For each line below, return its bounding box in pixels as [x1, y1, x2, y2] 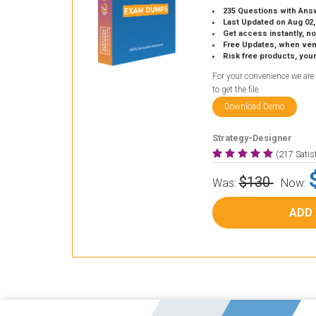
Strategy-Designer [212, 133, 292, 143]
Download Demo [224, 102, 285, 111]
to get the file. [212, 85, 260, 95]
